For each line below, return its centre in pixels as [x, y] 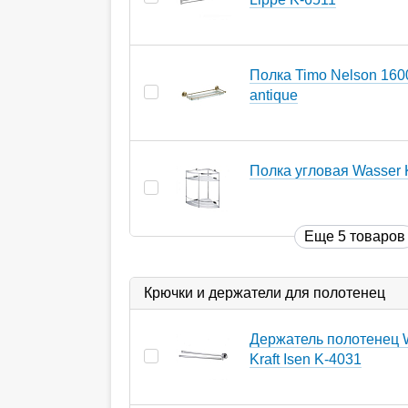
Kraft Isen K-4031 [306, 359]
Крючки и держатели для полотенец [265, 292]
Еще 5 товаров [355, 236]
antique [274, 95]
